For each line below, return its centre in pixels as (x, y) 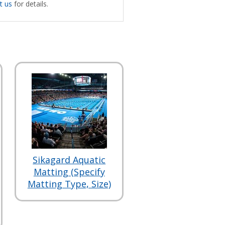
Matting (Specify (69, 172)
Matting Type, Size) (69, 184)
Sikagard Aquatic (69, 159)
